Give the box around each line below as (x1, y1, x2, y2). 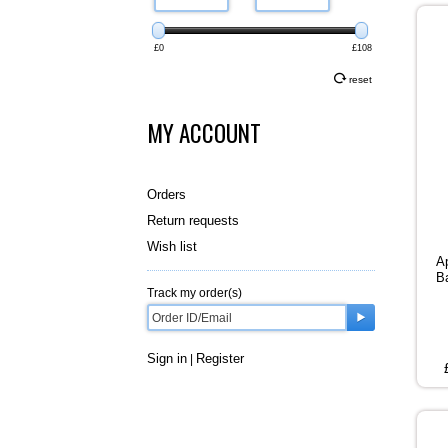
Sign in (147, 351, 187, 367)
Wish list (147, 239, 197, 255)
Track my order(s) (147, 286, 242, 301)
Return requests (147, 213, 239, 229)
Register (196, 351, 244, 367)
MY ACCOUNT (147, 116, 261, 151)
